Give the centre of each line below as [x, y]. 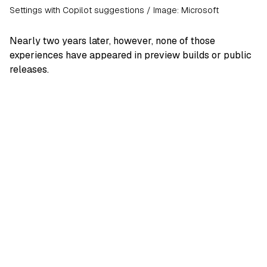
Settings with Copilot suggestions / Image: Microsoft [114, 10]
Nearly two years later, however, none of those [112, 41]
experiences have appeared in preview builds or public [131, 55]
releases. [29, 69]
